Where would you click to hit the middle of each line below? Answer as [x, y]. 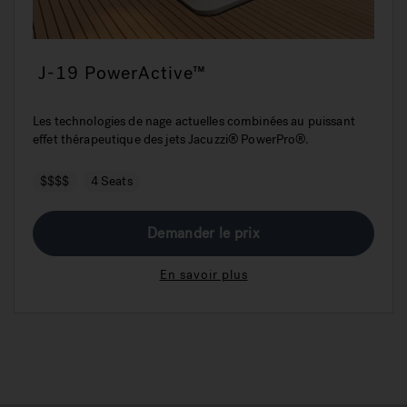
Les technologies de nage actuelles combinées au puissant [194, 121]
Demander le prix [203, 233]
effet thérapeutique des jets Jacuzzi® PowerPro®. [171, 139]
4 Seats [111, 181]
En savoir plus [203, 274]
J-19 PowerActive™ [122, 73]
